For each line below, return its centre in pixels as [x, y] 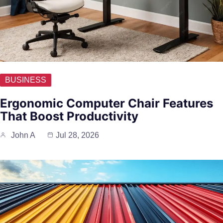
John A [23, 135]
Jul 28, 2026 [77, 135]
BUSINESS [26, 80]
